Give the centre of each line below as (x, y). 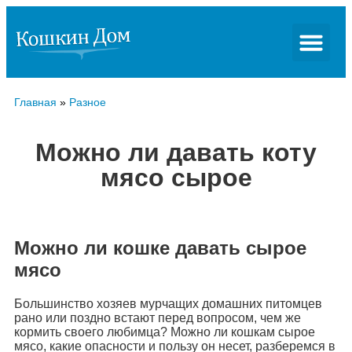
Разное (88, 102)
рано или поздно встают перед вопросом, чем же (158, 317)
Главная (35, 102)
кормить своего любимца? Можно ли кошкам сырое (165, 332)
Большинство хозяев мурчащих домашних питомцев (168, 303)
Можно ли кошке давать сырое (160, 247)
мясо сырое (176, 177)
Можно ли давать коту (176, 152)
